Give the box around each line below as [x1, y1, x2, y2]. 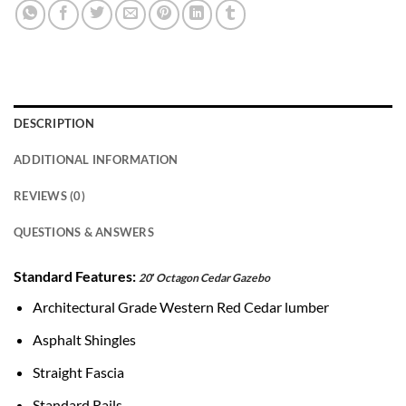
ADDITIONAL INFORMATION [14, 152, 179, 168]
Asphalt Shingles [33, 331, 137, 349]
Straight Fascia [33, 363, 125, 382]
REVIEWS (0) [14, 188, 85, 204]
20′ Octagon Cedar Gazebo [139, 271, 270, 285]
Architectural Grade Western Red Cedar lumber [33, 298, 330, 316]
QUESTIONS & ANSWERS [14, 225, 154, 240]
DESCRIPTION [14, 116, 94, 131]
